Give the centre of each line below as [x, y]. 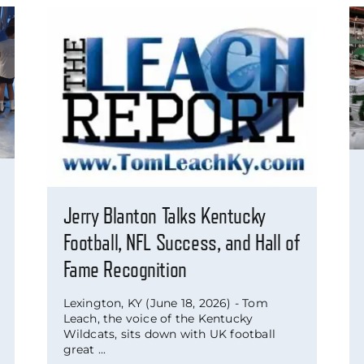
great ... [84, 350]
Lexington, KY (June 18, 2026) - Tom [165, 303]
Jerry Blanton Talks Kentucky [164, 217]
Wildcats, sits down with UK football [169, 334]
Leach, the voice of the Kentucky [158, 319]
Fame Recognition [125, 270]
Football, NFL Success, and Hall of [182, 243]
